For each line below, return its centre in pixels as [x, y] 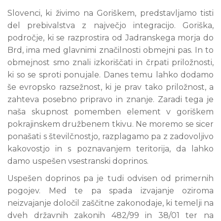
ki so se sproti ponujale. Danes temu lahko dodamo [110, 75]
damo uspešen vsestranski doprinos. [78, 161]
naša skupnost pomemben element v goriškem [110, 112]
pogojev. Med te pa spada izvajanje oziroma [110, 191]
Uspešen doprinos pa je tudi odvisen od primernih [110, 178]
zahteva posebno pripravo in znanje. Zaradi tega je [110, 99]
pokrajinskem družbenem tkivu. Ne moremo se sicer [110, 124]
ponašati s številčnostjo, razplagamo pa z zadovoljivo [110, 136]
